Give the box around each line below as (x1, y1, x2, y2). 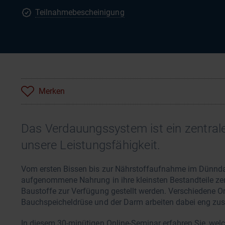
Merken (39, 86, 65, 96)
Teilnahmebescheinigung (35, 8, 125, 17)
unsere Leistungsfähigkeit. (21, 138, 161, 152)
